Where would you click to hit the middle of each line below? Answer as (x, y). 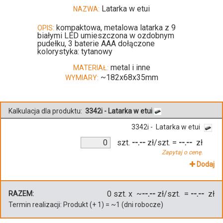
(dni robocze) (142, 204)
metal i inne (129, 67)
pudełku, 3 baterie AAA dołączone (96, 43)
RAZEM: (21, 193)
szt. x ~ (127, 194)
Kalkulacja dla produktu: (46, 111)
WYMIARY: (82, 77)
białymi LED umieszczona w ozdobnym (106, 35)
